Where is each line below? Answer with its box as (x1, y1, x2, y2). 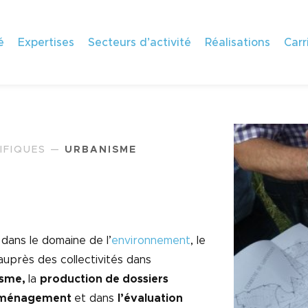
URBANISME (65, 144, 137, 155)
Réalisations (205, 36, 270, 48)
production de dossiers (40, 273, 169, 285)
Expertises (18, 36, 74, 48)
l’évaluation (118, 292, 184, 304)
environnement (111, 234, 191, 246)
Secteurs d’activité (88, 36, 191, 48)
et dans (74, 292, 118, 304)
